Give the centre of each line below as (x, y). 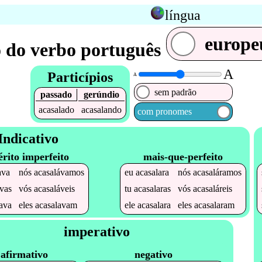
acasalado (56, 110)
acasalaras (153, 188)
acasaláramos (218, 172)
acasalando (101, 110)
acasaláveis (54, 188)
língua (182, 15)
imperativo (96, 231)
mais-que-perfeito (183, 156)
